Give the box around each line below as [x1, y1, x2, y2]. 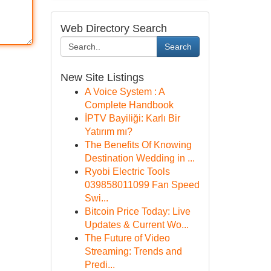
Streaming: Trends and [84, 246, 182, 256]
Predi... [84, 260, 115, 270]
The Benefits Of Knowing [84, 140, 192, 150]
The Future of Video [84, 233, 170, 243]
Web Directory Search [60, 22, 167, 34]
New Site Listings [60, 71, 144, 83]
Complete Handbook [84, 100, 174, 110]
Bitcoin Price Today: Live [84, 206, 191, 217]
